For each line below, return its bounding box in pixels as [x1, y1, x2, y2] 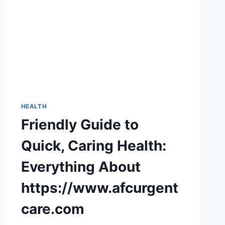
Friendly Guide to [21, 116, 139, 134]
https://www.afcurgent [21, 179, 178, 197]
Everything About [21, 158, 141, 176]
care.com [21, 200, 84, 218]
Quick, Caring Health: [21, 137, 166, 155]
